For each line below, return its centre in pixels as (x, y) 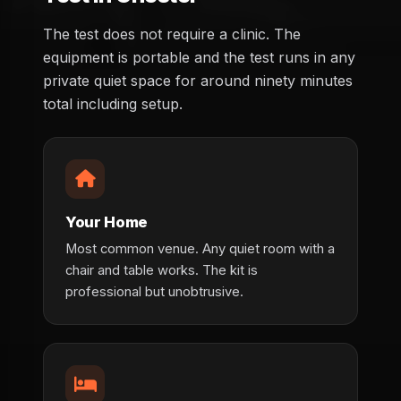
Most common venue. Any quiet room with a (200, 249)
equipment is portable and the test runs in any (199, 58)
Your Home (107, 222)
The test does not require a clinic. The (172, 34)
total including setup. (113, 104)
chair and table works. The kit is (162, 271)
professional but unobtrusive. (154, 292)
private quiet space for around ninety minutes (198, 81)
